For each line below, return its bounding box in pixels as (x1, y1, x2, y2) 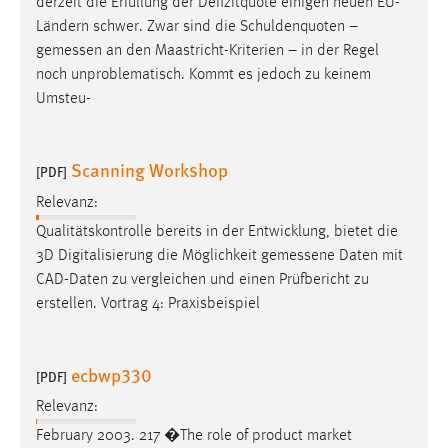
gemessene (261, 247, 335, 264)
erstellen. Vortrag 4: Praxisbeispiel (36, 295, 260, 312)
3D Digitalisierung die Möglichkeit (36, 247, 261, 264)
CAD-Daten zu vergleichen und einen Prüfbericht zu (36, 271, 369, 288)
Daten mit (335, 247, 403, 264)
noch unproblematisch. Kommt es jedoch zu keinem (36, 67, 371, 84)
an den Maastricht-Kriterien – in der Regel (102, 43, 379, 60)
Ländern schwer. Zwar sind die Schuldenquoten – (36, 19, 358, 36)
